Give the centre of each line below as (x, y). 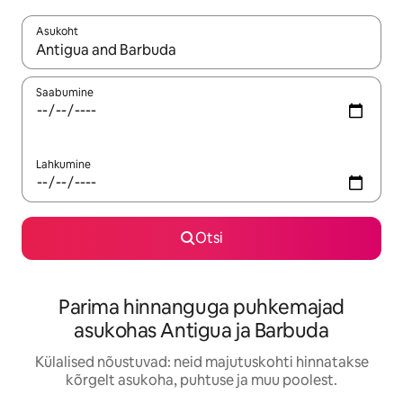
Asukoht (57, 32)
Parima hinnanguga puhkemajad (201, 308)
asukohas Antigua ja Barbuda (201, 331)
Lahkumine (63, 165)
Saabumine (65, 93)
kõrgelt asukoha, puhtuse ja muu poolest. (201, 381)
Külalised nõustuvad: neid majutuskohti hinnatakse (201, 363)
